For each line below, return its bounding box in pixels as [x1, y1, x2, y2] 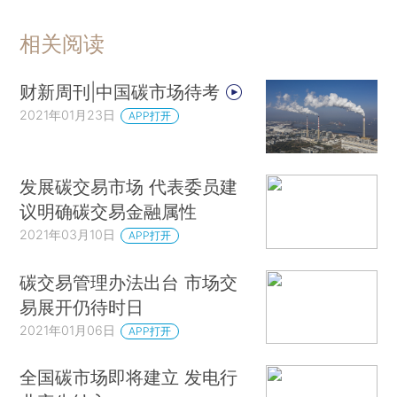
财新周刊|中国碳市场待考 [19, 80, 226, 103]
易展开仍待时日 [19, 295, 144, 318]
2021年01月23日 [19, 106, 116, 122]
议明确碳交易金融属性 [19, 200, 198, 223]
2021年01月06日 [19, 322, 116, 338]
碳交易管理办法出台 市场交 [19, 270, 238, 293]
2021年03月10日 [19, 227, 116, 243]
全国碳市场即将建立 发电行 [19, 366, 238, 389]
